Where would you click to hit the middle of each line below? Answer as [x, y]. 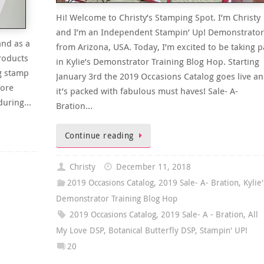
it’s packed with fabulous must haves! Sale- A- [147, 91]
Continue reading [99, 136]
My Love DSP [80, 231]
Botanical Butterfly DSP [151, 231]
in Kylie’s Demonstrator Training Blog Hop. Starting [157, 62]
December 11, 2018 [153, 167]
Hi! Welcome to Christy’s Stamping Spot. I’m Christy [158, 17]
